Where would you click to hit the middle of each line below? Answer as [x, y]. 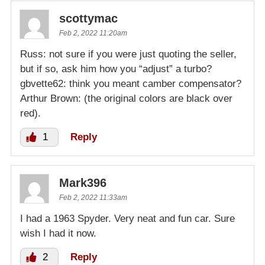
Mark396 [83, 182]
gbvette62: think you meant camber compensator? [131, 83]
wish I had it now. [58, 233]
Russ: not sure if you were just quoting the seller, [128, 54]
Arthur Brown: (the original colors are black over [126, 98]
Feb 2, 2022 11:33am [93, 197]
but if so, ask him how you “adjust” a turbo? [116, 69]
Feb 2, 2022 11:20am [93, 33]
